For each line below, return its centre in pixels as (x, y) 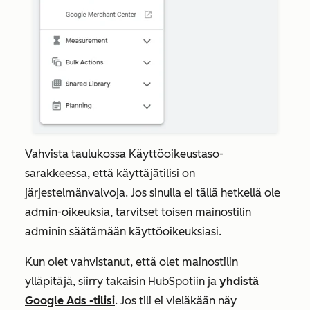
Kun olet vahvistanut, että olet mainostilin (131, 262)
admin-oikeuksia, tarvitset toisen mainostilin (138, 212)
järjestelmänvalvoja (75, 193)
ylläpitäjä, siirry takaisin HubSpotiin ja (122, 281)
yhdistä (239, 281)
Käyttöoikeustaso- (176, 154)
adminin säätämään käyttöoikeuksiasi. (123, 231)
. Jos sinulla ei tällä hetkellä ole (203, 193)
